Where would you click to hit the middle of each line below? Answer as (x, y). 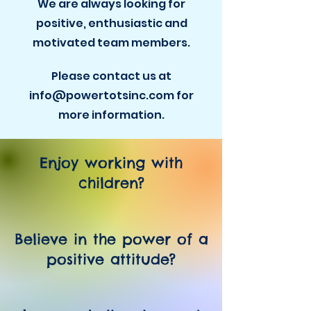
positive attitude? (111, 259)
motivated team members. (111, 43)
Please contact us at (111, 76)
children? (111, 183)
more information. (111, 115)
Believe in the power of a (111, 239)
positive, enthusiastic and (111, 23)
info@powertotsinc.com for (111, 95)
